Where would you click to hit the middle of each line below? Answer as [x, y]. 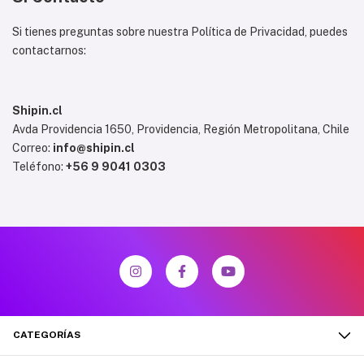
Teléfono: [39, 167]
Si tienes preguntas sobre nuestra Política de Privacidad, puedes [180, 32]
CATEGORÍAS [47, 335]
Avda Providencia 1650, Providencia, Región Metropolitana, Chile [181, 129]
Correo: [32, 148]
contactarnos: [49, 50]
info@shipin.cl [94, 148]
